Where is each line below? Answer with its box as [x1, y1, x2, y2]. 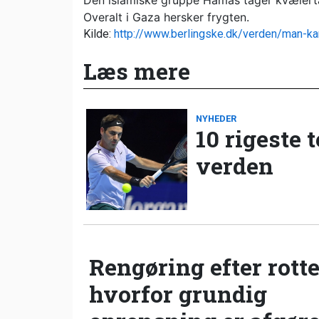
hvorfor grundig [89, 278, 267, 310]
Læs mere [83, 56, 190, 87]
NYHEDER [196, 113, 236, 125]
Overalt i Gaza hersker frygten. [83, 10, 249, 25]
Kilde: [83, 27, 114, 41]
